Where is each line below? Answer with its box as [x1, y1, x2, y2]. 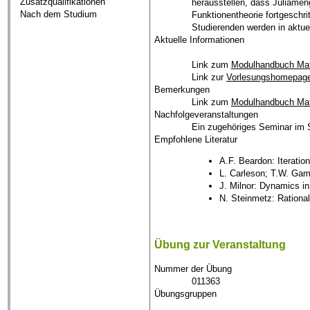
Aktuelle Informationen [154, 34, 245, 45]
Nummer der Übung [154, 264, 232, 275]
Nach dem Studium [20, 9, 98, 20]
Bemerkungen [154, 84, 210, 95]
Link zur [191, 71, 226, 82]
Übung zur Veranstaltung [154, 238, 286, 250]
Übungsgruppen [154, 289, 217, 300]
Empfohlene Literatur [154, 134, 238, 145]
